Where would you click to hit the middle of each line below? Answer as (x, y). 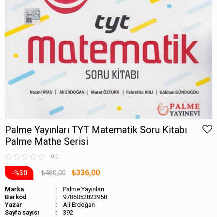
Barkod (16, 197)
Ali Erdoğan (79, 204)
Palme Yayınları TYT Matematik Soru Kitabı (96, 130)
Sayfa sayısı (22, 212)
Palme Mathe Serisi (46, 141)
